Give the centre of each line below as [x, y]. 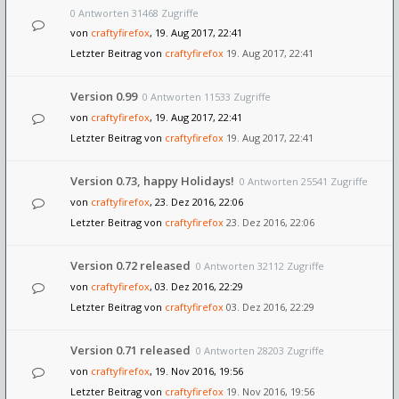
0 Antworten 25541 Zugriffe [304, 181]
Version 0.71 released [130, 350]
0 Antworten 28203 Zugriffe [260, 350]
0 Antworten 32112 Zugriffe [260, 266]
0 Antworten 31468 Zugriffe [134, 13]
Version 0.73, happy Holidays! [152, 181]
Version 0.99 [104, 96]
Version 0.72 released [130, 265]
